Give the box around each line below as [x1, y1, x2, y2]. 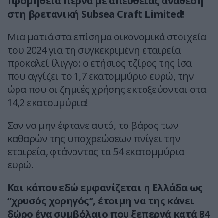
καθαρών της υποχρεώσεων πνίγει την [7, 132, 181, 145]
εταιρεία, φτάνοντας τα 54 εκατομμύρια [7, 145, 184, 159]
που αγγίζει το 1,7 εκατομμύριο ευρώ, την [7, 70, 194, 83]
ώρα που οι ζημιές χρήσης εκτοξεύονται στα [7, 83, 206, 96]
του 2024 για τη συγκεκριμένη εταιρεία [7, 43, 181, 57]
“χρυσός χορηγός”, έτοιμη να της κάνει [7, 194, 194, 208]
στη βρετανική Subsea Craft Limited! [7, 7, 184, 21]
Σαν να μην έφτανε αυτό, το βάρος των [7, 119, 179, 132]
